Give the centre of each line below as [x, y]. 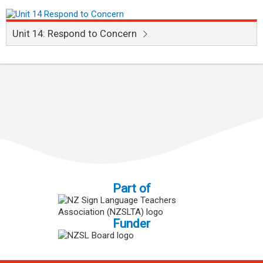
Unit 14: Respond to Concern [76, 34]
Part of [131, 189]
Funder [131, 224]
